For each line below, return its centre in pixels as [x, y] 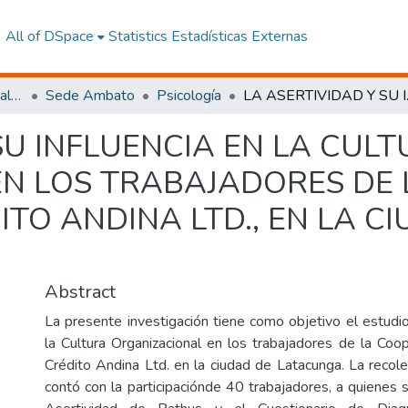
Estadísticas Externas [239, 36]
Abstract [80, 292]
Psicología [189, 96]
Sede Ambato [90, 96]
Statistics [138, 36]
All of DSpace [49, 36]
